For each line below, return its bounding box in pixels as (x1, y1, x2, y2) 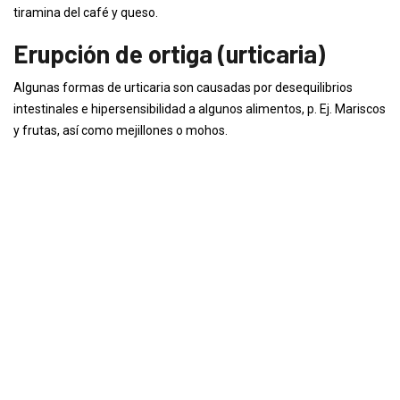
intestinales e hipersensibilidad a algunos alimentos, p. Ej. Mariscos (13, 102, 386, 116)
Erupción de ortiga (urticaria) (13, 38, 325, 69)
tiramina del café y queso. (13, 5, 158, 20)
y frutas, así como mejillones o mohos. (13, 123, 228, 137)
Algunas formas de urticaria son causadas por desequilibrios (13, 80, 353, 95)
